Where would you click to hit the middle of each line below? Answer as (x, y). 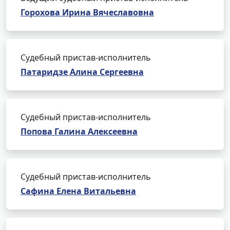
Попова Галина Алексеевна (79, 131)
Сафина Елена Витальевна (78, 191)
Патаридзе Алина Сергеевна (82, 72)
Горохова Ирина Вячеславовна (87, 12)
